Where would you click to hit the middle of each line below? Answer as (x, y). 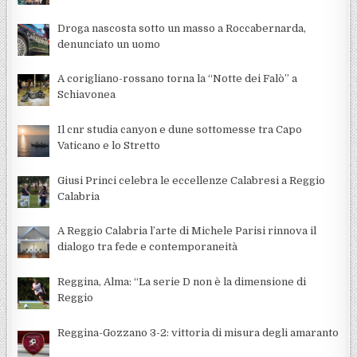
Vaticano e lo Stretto (109, 146)
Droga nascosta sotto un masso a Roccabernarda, (182, 28)
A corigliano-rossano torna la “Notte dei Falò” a (178, 79)
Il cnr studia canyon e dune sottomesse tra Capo (180, 130)
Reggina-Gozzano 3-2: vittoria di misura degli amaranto (198, 332)
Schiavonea (87, 95)
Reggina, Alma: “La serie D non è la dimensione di (182, 282)
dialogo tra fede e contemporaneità (148, 247)
